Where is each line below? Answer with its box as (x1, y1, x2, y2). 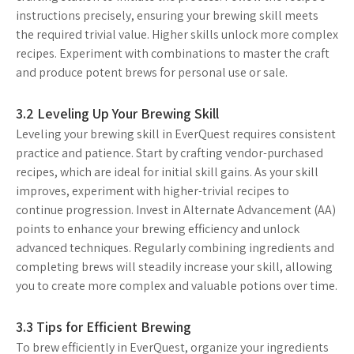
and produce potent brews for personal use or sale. (16, 64, 288, 81)
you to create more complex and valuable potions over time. (16, 277, 337, 295)
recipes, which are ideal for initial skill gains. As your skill (16, 164, 318, 181)
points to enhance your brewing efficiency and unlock (16, 220, 299, 238)
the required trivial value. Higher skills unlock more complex (16, 26, 338, 43)
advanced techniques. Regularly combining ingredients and (16, 239, 334, 257)
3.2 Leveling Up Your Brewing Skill (16, 104, 219, 123)
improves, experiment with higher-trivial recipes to (16, 183, 289, 200)
